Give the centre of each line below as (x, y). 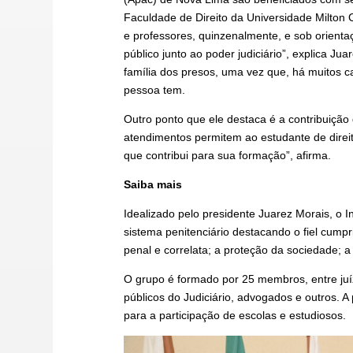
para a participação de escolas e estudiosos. (235, 315)
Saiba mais (153, 184)
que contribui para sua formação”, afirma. (227, 155)
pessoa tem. (154, 89)
